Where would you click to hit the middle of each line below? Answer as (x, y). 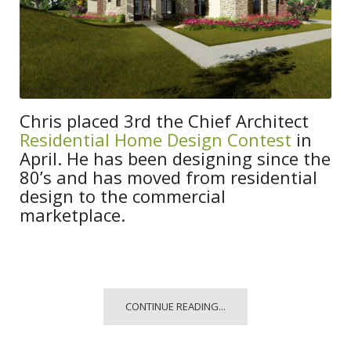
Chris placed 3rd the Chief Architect (164, 120)
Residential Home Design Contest (156, 139)
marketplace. (72, 214)
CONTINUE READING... (175, 306)
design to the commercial (123, 195)
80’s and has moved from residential (168, 177)
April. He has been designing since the (175, 158)
